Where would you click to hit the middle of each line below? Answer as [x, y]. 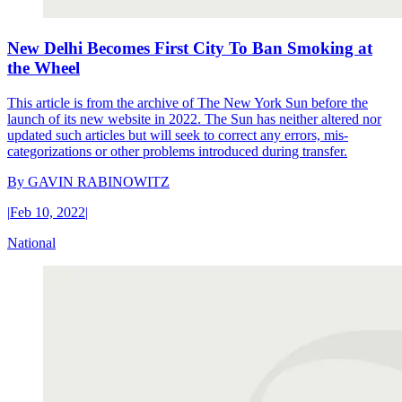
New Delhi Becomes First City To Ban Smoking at [190, 48]
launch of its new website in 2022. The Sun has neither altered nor [194, 118]
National [31, 242]
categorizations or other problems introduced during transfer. [177, 151]
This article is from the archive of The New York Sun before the [188, 102]
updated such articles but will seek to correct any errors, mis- [178, 135]
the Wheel [44, 68]
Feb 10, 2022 [48, 212]
